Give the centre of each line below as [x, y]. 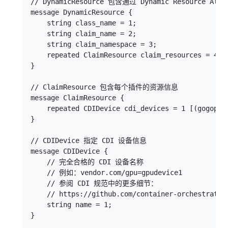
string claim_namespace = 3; [94, 44]
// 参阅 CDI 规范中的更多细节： [94, 183]
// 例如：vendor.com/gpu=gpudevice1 [106, 173]
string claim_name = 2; [83, 34]
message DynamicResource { [81, 12]
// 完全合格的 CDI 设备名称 [87, 162]
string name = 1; [71, 205]
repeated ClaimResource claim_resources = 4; [126, 55]
